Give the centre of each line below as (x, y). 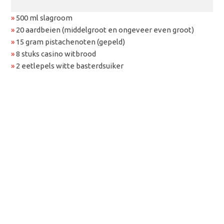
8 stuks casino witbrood (55, 53)
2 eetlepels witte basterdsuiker (69, 65)
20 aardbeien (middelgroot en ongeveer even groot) (104, 29)
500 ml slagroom (44, 17)
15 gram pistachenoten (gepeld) (70, 41)
